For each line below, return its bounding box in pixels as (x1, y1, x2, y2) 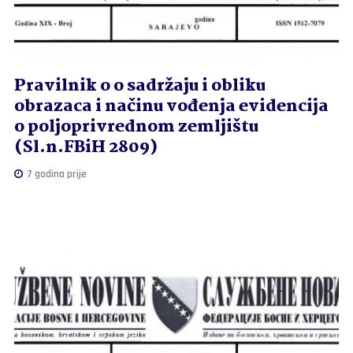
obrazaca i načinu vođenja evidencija (13, 92, 329, 120)
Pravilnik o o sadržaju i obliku (13, 72, 266, 99)
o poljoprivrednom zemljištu (13, 113, 258, 140)
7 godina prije (24, 166, 87, 181)
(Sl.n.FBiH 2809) (13, 133, 158, 161)
